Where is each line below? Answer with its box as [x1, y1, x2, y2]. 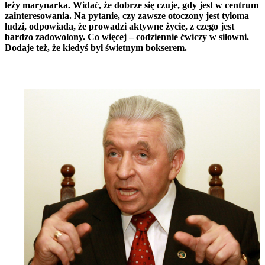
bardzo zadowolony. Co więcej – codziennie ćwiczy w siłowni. [5, 32, 249, 43]
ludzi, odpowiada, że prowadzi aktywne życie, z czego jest [5, 21, 234, 32]
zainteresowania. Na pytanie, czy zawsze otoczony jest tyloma [5, 11, 249, 21]
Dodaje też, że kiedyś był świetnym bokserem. [5, 43, 187, 53]
